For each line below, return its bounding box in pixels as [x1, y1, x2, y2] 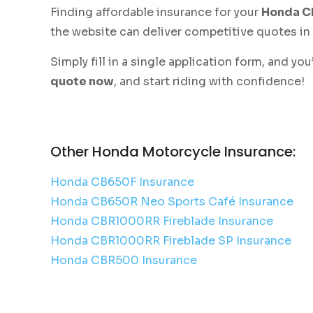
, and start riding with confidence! [114, 74, 305, 89]
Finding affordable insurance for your [50, 5, 261, 20]
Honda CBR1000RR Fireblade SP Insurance [50, 233, 291, 248]
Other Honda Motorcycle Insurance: [50, 142, 296, 161]
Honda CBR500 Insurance [50, 253, 197, 268]
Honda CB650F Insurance [50, 175, 194, 189]
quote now [50, 74, 114, 89]
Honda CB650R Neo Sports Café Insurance [50, 194, 293, 209]
